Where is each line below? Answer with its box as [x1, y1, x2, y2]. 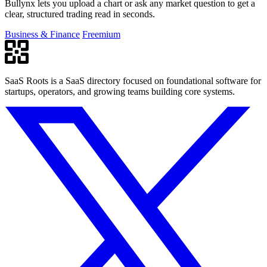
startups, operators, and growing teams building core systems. [5, 86, 235, 97]
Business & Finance [5, 29, 80, 39]
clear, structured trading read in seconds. [5, 8, 155, 19]
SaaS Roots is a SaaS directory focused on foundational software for [5, 75, 261, 86]
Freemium [82, 29, 120, 39]
